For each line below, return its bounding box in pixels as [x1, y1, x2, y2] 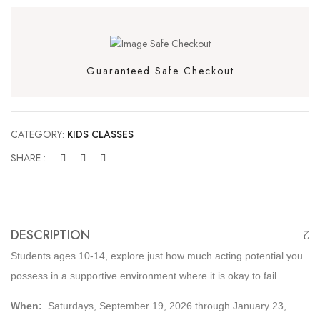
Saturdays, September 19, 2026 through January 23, [42, 299, 286, 311]
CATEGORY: [11, 126, 67, 141]
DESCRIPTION [11, 225, 90, 244]
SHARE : [11, 150, 46, 165]
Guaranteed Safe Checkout [86, 63, 234, 78]
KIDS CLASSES [67, 126, 134, 141]
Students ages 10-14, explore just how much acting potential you [11, 249, 303, 261]
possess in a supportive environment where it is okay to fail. [11, 269, 279, 281]
